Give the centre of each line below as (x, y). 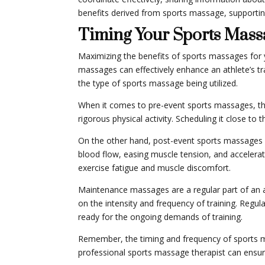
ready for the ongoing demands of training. (160, 217)
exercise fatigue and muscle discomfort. (154, 168)
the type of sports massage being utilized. (158, 83)
